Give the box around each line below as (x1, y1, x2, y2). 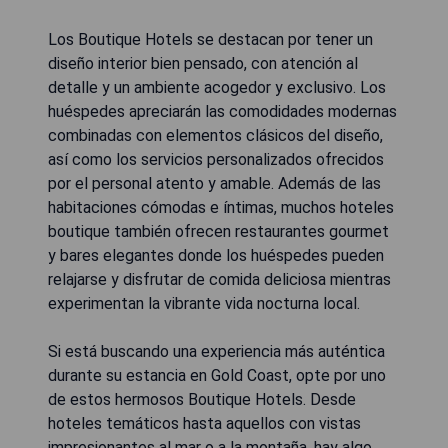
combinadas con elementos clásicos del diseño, (48, 126, 383, 145)
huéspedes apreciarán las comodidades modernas (48, 102, 397, 121)
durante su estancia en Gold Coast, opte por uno (48, 366, 386, 385)
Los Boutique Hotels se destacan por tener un (48, 30, 373, 49)
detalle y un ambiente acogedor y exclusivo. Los (48, 78, 386, 97)
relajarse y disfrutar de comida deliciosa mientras (48, 270, 391, 289)
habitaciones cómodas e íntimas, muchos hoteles (48, 198, 394, 217)
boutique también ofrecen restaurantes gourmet (48, 222, 389, 241)
